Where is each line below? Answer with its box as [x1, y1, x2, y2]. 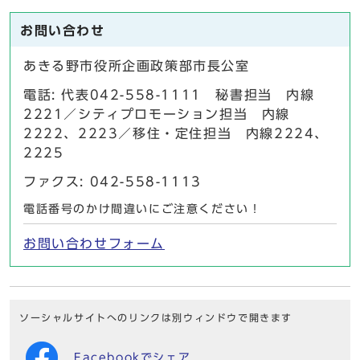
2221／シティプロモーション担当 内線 [23, 108, 290, 121]
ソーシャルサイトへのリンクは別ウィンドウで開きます [19, 313, 292, 323]
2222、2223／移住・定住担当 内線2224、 [23, 127, 329, 141]
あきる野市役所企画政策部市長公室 [23, 59, 250, 73]
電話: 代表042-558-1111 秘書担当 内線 [23, 88, 315, 102]
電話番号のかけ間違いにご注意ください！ [23, 203, 262, 215]
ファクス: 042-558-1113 [23, 175, 202, 189]
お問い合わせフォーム [23, 237, 165, 251]
